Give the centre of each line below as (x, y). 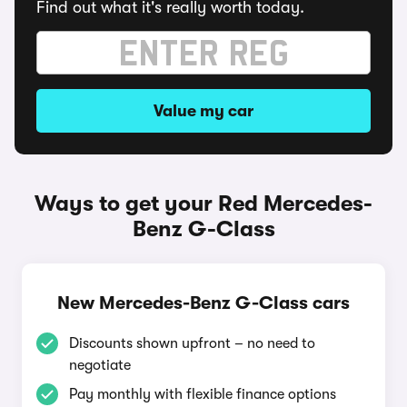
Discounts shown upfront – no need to (192, 343)
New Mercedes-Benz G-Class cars (203, 303)
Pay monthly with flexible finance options (203, 394)
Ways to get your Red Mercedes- (203, 203)
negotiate (100, 365)
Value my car (203, 111)
